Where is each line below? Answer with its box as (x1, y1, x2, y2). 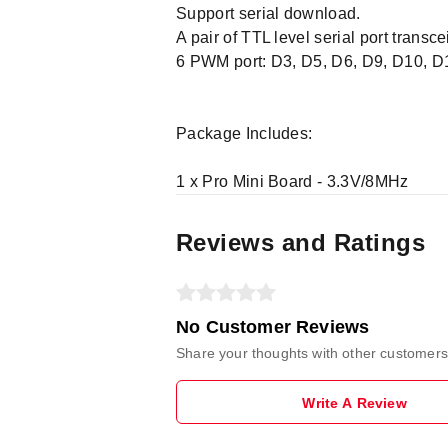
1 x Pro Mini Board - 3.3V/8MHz (176, 173, 409, 190)
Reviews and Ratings (176, 229, 426, 256)
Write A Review (302, 395, 407, 411)
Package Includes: (176, 125, 313, 142)
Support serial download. (176, 5, 361, 22)
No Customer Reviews (176, 317, 370, 337)
